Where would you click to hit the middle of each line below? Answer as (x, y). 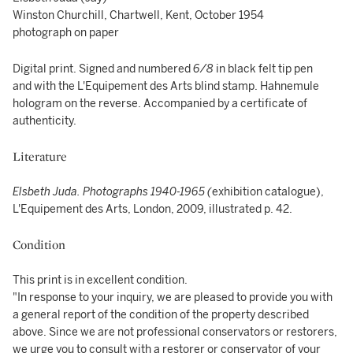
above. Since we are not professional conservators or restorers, (175, 332)
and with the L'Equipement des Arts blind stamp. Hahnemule (166, 86)
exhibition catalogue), (268, 192)
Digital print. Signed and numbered (103, 69)
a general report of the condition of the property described (161, 315)
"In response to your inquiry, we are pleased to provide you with (173, 297)
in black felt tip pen (264, 69)
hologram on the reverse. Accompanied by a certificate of (160, 104)
